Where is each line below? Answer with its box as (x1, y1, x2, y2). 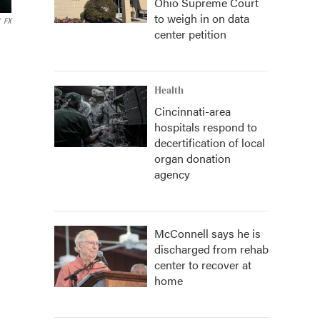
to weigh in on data (154, 10, 249, 26)
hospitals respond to (154, 119, 257, 135)
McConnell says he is (154, 225, 261, 241)
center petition (154, 26, 226, 42)
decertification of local (154, 134, 265, 151)
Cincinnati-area (154, 103, 231, 119)
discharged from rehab (154, 241, 269, 257)
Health (154, 85, 184, 96)
